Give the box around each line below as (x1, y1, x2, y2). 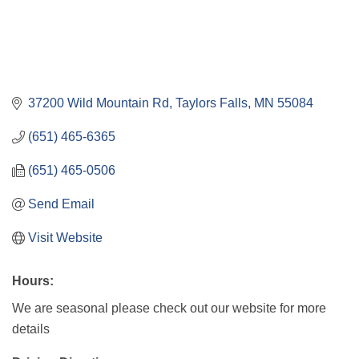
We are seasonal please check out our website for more (12, 301, 326, 315)
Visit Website (28, 231, 103, 244)
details (12, 322, 50, 336)
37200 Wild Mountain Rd (28, 96, 169, 110)
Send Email (28, 197, 95, 211)
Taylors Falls (175, 96, 248, 110)
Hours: (12, 274, 54, 288)
